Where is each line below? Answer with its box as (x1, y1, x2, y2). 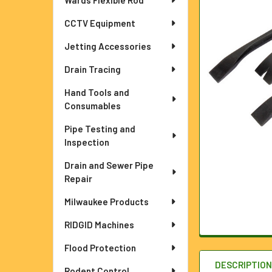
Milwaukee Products (64, 196, 149, 207)
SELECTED (222, 7, 262, 17)
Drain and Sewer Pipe (64, 160, 154, 171)
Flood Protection (64, 242, 136, 253)
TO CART (225, 17, 258, 27)
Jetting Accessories (64, 41, 151, 52)
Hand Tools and (64, 87, 129, 98)
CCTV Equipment (64, 18, 135, 29)
